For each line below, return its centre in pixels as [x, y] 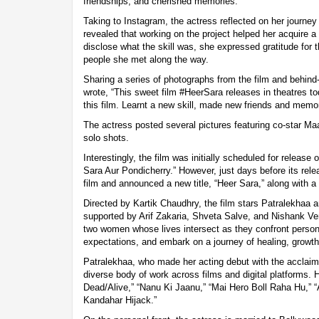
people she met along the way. [146, 59]
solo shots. [106, 137]
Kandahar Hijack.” [120, 300]
